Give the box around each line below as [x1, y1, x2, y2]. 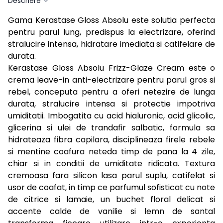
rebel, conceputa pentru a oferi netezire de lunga [8, 86, 215, 98]
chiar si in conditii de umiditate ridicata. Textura [8, 157, 215, 169]
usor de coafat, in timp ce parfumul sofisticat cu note [8, 181, 215, 193]
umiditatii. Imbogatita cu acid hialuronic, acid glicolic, [8, 110, 215, 121]
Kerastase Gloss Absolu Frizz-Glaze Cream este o [8, 62, 215, 74]
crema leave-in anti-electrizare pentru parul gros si [8, 74, 215, 86]
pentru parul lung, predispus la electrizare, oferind [8, 26, 215, 38]
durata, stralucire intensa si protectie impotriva [8, 98, 215, 110]
